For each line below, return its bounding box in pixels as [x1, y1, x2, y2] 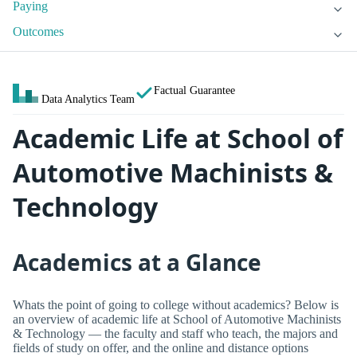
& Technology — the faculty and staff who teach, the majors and [13, 326, 338, 340]
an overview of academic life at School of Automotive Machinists [13, 312, 341, 326]
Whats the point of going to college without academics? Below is [13, 297, 339, 312]
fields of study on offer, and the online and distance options [13, 340, 308, 355]
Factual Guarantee [154, 84, 235, 97]
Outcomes [13, 25, 64, 39]
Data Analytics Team [41, 92, 135, 106]
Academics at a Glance [13, 246, 261, 277]
